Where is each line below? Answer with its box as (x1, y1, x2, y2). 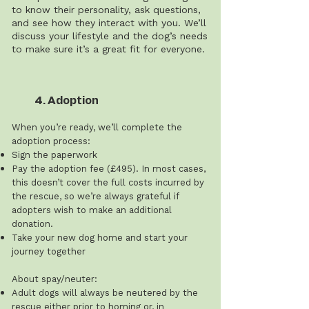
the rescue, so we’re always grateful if (12, 191, 179, 201)
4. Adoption (34, 95, 99, 106)
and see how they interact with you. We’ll (12, 17, 206, 28)
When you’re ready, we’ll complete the (12, 122, 182, 132)
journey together (12, 246, 86, 257)
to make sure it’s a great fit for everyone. (12, 43, 205, 54)
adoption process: (12, 136, 90, 146)
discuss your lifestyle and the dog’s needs (12, 30, 208, 41)
